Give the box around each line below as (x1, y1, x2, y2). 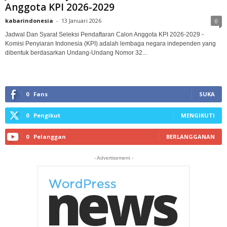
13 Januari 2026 (61, 16, 101, 24)
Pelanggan (33, 132, 66, 140)
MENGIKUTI (181, 111, 215, 119)
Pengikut (33, 111, 60, 119)
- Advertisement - (94, 155, 133, 161)
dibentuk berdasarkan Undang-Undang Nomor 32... (5, 49, 147, 56)
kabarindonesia (5, 16, 53, 24)
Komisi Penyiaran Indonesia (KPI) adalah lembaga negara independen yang (5, 40, 216, 47)
